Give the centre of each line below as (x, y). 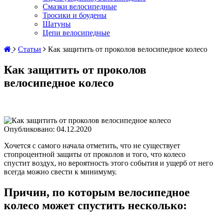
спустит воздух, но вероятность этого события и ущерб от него (108, 163)
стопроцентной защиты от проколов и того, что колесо (95, 154)
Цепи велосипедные (76, 33)
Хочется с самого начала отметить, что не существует (92, 145)
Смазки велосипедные (80, 7)
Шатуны (57, 24)
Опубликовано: (30, 129)
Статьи (30, 49)
